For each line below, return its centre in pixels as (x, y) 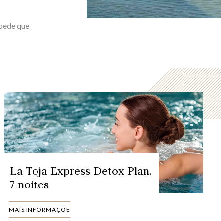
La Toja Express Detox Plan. (81, 171)
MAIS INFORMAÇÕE (39, 209)
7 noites (29, 184)
